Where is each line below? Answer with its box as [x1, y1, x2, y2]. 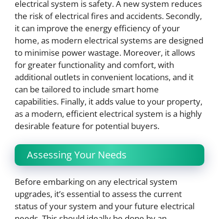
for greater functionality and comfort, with [15, 59, 174, 70]
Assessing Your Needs [27, 148, 127, 162]
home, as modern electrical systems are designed [15, 34, 203, 46]
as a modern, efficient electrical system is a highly [15, 108, 202, 119]
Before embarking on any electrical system [15, 176, 177, 188]
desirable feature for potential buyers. [15, 120, 159, 131]
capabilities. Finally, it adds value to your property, [15, 95, 202, 107]
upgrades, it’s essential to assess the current [15, 188, 182, 200]
